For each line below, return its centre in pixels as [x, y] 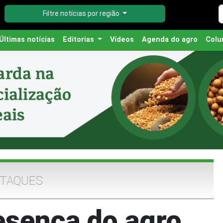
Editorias [79, 40]
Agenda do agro [170, 40]
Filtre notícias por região [82, 14]
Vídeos [122, 40]
